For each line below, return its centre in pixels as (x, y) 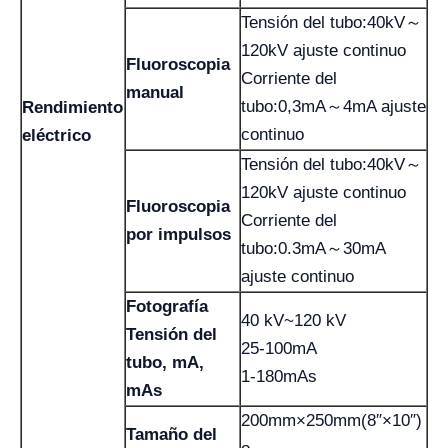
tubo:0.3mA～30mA (313, 248)
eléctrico (56, 135)
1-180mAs (279, 376)
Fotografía (167, 306)
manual (155, 92)
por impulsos (178, 234)
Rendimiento (72, 107)
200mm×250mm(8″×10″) (331, 420)
